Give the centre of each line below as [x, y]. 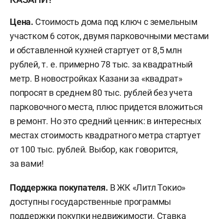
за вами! [27, 163]
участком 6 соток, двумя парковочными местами [109, 36]
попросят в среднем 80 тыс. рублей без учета [101, 92]
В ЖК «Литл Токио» [148, 187]
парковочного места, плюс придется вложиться [106, 107]
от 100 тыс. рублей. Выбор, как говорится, [94, 149]
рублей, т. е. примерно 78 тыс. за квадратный [101, 64]
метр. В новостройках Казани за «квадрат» [96, 78]
